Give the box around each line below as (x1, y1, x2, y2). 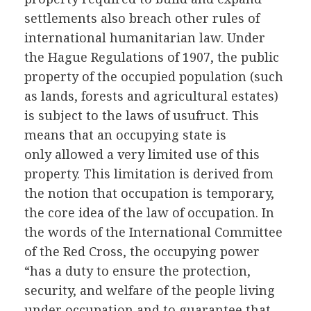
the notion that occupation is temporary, (24, 185, 274, 202)
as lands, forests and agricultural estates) (24, 87, 278, 105)
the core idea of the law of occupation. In (24, 204, 274, 221)
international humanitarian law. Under (24, 29, 265, 47)
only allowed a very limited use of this (24, 146, 260, 163)
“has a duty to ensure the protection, (24, 262, 251, 280)
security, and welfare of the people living (24, 282, 275, 299)
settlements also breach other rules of (24, 10, 260, 27)
